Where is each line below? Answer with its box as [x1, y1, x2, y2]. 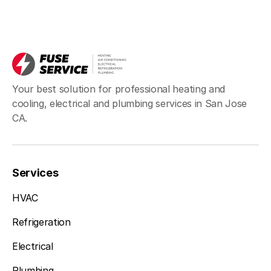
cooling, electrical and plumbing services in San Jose [12, 97, 247, 109]
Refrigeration [12, 216, 71, 228]
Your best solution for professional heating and [12, 83, 225, 95]
